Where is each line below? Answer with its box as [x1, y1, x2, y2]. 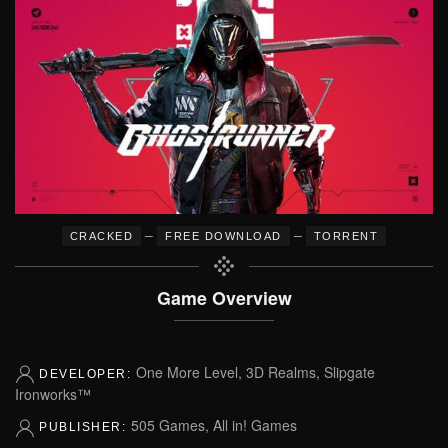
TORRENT [313, 230, 379, 242]
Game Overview [156, 285, 292, 310]
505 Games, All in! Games [130, 415, 297, 436]
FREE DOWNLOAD [165, 230, 282, 242]
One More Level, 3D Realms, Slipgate [135, 362, 375, 382]
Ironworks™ [15, 384, 91, 405]
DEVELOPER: [39, 367, 136, 381]
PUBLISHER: [39, 420, 131, 435]
